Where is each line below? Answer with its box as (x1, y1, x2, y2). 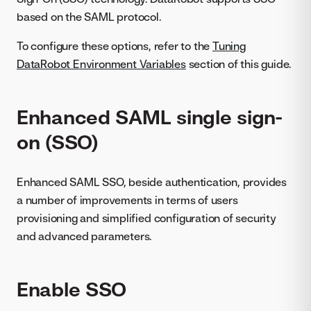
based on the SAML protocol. (17, 10, 161, 24)
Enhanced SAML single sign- (17, 104, 283, 128)
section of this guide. (185, 57, 292, 71)
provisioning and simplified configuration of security (17, 210, 276, 225)
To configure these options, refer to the (17, 39, 213, 53)
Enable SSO (17, 276, 127, 301)
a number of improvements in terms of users (17, 192, 238, 207)
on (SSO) (17, 129, 99, 153)
